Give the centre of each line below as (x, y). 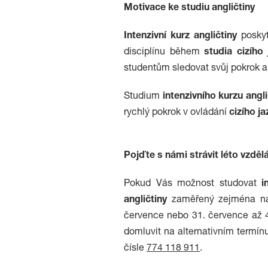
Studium (143, 97)
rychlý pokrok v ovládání (176, 113)
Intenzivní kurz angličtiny (181, 36)
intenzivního (189, 97)
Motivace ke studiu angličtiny (189, 8)
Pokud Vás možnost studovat (193, 184)
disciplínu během (164, 53)
